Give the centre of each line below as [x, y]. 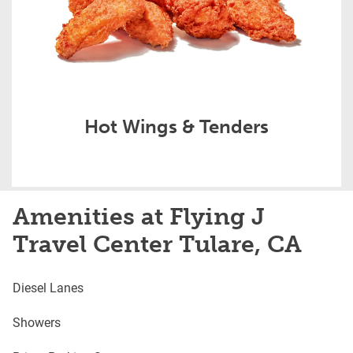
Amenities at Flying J [139, 217]
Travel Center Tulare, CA [157, 245]
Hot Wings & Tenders [176, 127]
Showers [37, 322]
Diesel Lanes [48, 288]
